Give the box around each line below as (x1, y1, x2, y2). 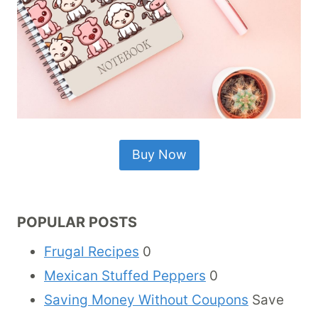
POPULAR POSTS (17, 214, 137, 231)
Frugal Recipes (44, 243, 139, 261)
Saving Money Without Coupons (44, 292, 248, 309)
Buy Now (131, 147, 187, 163)
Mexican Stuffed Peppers (44, 268, 206, 285)
